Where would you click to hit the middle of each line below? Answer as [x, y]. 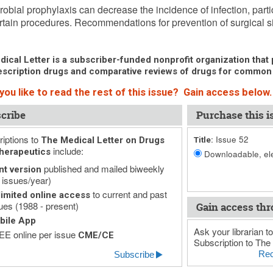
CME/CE [96, 235]
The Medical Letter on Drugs [102, 140]
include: [67, 151]
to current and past [128, 194]
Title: [203, 140]
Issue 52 [231, 139]
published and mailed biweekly [103, 168]
